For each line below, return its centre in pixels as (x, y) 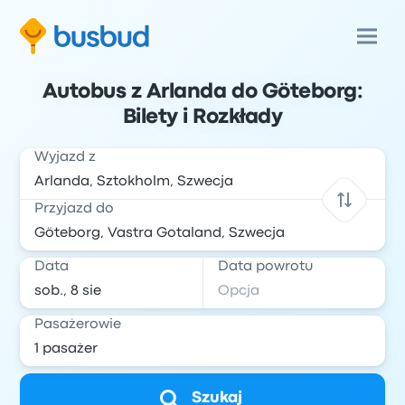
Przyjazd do (75, 209)
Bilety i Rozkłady (202, 118)
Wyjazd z (66, 157)
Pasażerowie (78, 325)
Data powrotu (265, 267)
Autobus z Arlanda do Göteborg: (202, 92)
